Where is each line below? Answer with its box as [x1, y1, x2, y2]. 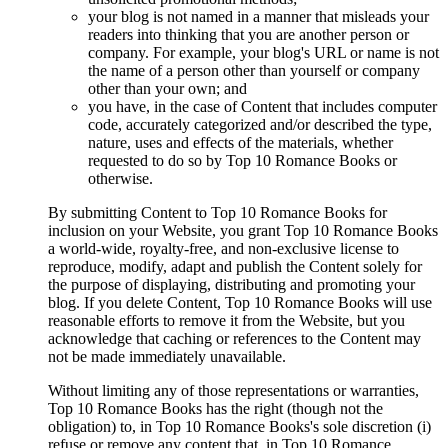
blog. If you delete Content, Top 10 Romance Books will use [48, 294, 432, 312]
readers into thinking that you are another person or [88, 26, 409, 44]
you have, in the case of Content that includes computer [88, 98, 437, 116]
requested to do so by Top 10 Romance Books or [88, 152, 397, 170]
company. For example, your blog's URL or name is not [88, 44, 439, 62]
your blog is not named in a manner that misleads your [88, 8, 429, 26]
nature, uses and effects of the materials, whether [88, 134, 393, 152]
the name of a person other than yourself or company [88, 62, 420, 80]
